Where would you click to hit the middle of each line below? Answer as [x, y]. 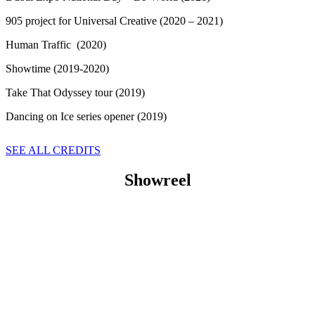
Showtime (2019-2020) [57, 68]
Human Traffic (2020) [56, 44]
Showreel [157, 180]
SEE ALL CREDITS [53, 150]
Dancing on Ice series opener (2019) [86, 116]
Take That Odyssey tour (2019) [75, 92]
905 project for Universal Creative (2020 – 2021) [114, 20]
